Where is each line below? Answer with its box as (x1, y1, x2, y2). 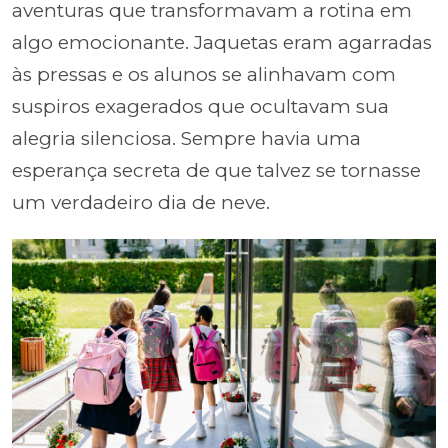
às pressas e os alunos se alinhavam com (12, 62, 396, 86)
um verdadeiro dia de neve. (12, 190, 270, 214)
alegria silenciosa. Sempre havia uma (12, 126, 361, 150)
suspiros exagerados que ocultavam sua (12, 94, 389, 118)
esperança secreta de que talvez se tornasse (12, 158, 421, 182)
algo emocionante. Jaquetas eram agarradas (12, 30, 432, 54)
